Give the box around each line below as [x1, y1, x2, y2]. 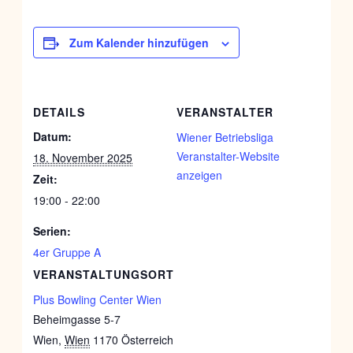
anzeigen [176, 167, 222, 184]
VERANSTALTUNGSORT [33, 266, 175, 283]
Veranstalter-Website [176, 148, 280, 165]
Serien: [33, 223, 72, 240]
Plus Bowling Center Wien [33, 292, 162, 308]
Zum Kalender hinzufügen [69, 35, 210, 51]
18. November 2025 [33, 150, 133, 166]
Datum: [33, 128, 72, 145]
